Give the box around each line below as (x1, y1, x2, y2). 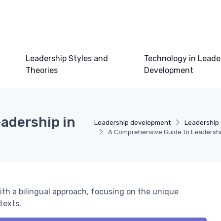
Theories (26, 66, 58, 75)
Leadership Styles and (26, 54, 109, 64)
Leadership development (94, 119, 171, 127)
